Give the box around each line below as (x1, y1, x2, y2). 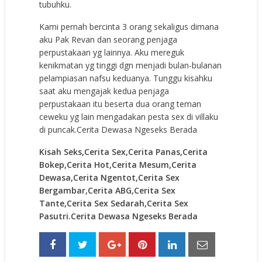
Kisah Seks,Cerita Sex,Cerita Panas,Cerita (39, 146, 208, 157)
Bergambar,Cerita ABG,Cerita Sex (39, 184, 176, 196)
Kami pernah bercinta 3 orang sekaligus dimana (39, 20, 219, 32)
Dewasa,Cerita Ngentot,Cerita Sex (39, 171, 180, 183)
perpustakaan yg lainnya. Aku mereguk (39, 46, 185, 58)
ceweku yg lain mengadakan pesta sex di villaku (39, 111, 219, 122)
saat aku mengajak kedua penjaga (39, 85, 170, 96)
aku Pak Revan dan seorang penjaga (39, 33, 178, 45)
